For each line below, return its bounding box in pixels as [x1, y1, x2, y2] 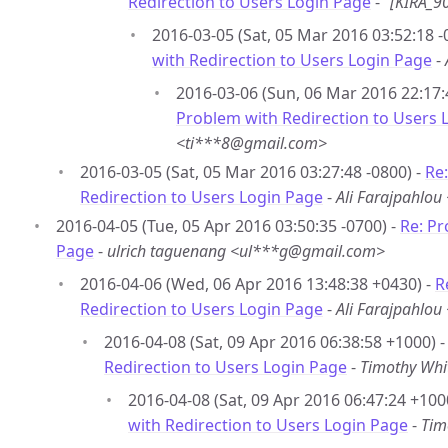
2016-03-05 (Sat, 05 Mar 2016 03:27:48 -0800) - [80, 161, 425, 183]
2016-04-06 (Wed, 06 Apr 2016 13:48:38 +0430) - [80, 273, 435, 295]
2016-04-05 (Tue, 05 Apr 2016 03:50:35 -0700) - [56, 215, 400, 237]
